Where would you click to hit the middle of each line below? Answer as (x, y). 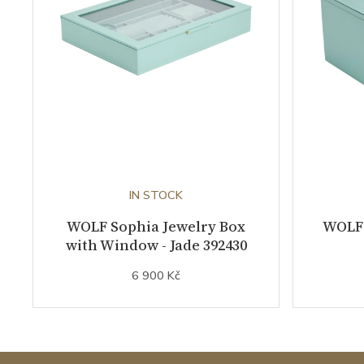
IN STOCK (156, 195)
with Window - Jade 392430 (156, 245)
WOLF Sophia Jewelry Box (156, 226)
